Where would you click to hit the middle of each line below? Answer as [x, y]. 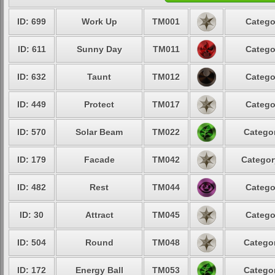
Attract [99, 215]
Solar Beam [99, 132]
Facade [99, 160]
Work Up [99, 21]
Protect [99, 104]
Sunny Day [99, 49]
